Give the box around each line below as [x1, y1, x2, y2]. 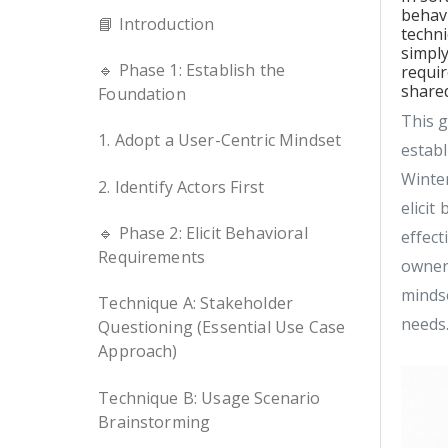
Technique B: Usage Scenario [98, 386, 321, 409]
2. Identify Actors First [98, 175, 265, 198]
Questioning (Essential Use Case [98, 316, 346, 339]
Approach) [98, 340, 178, 363]
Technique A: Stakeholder [98, 292, 294, 315]
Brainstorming [98, 410, 211, 433]
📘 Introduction [98, 12, 215, 35]
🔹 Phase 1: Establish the [98, 58, 286, 81]
